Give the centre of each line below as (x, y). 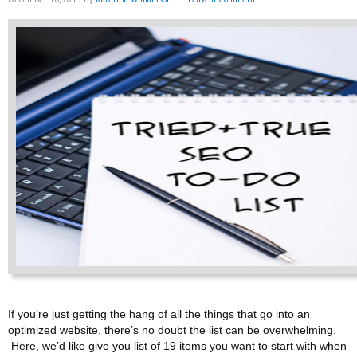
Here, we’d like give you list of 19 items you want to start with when (177, 346)
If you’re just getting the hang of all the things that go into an (159, 314)
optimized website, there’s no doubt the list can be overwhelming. (172, 330)
